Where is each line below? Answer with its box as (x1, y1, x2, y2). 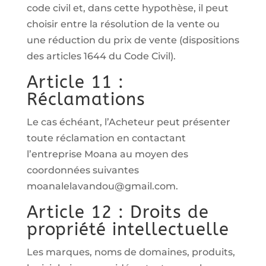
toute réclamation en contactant (26, 132, 186, 144)
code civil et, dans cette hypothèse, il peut (26, 2, 229, 14)
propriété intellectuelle (26, 219, 229, 240)
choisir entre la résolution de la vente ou (26, 18, 220, 30)
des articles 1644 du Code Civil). (26, 50, 176, 62)
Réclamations (26, 89, 145, 110)
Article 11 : (26, 72, 124, 93)
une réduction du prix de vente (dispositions (26, 34, 239, 46)
